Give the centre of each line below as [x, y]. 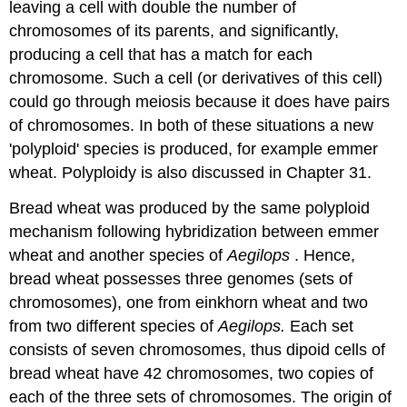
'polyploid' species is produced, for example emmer [194, 149]
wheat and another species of [119, 255]
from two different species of [114, 326]
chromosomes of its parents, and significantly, [174, 31]
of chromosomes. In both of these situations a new [192, 126]
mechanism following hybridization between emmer [194, 231]
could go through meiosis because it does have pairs [200, 102]
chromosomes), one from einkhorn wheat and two [189, 302]
